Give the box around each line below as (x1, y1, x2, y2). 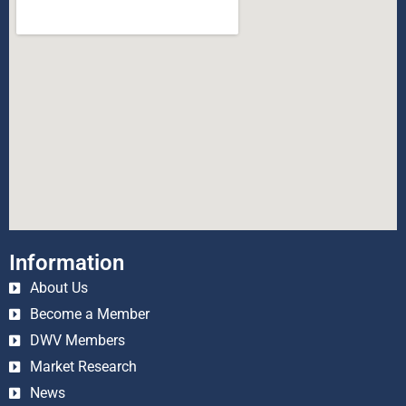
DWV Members (29, 332, 125, 350)
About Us (29, 279, 88, 297)
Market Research (29, 358, 137, 376)
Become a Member (29, 305, 150, 324)
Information (9, 250, 124, 276)
